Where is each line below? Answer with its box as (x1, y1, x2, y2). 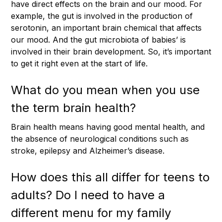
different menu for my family (11, 205, 171, 220)
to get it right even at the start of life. (11, 58, 148, 68)
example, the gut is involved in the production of (11, 10, 193, 21)
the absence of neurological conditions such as (11, 133, 189, 144)
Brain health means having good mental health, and (11, 121, 205, 132)
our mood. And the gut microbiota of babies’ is (11, 34, 186, 45)
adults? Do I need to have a (11, 187, 165, 202)
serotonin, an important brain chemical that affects (11, 22, 202, 33)
